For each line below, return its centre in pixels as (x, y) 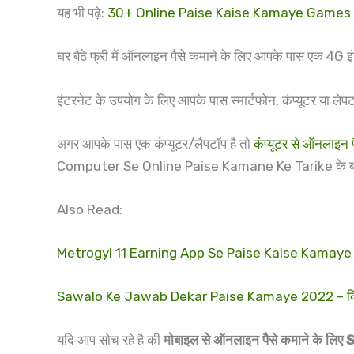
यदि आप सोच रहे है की (110, 340)
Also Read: (90, 209)
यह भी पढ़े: (82, 13)
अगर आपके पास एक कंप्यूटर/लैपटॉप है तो (155, 143)
